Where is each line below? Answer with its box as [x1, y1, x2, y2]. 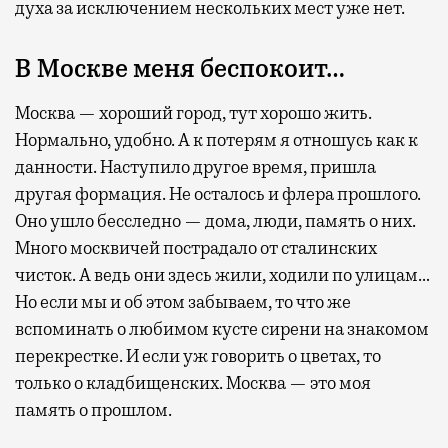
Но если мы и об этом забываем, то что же [15, 291, 351, 314]
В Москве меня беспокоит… [15, 53, 345, 86]
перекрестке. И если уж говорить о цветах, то [15, 345, 381, 368]
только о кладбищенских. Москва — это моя [15, 372, 371, 395]
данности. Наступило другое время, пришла [15, 156, 376, 179]
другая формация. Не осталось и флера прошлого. [15, 183, 421, 206]
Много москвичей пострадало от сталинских [15, 237, 377, 260]
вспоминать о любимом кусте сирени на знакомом [15, 318, 429, 341]
